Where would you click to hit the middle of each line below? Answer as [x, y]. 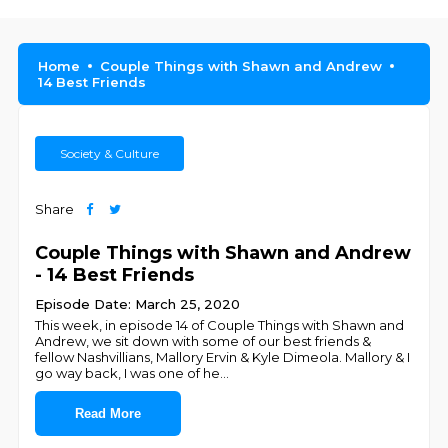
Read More [108, 413]
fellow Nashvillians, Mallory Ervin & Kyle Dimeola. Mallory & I [223, 357]
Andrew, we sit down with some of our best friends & [203, 341]
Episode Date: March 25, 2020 [138, 304]
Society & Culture [110, 153]
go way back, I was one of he [128, 373]
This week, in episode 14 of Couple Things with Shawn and [220, 325]
